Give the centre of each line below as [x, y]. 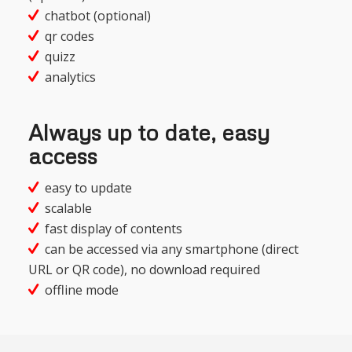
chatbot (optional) [97, 15]
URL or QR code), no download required [144, 270]
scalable [68, 209]
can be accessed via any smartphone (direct [171, 249]
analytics [70, 77]
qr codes [69, 36]
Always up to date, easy [148, 132]
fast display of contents [113, 229]
